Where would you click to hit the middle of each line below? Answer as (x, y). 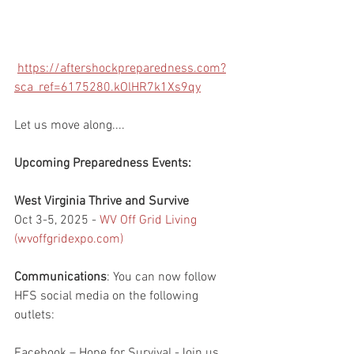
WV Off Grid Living (150, 221)
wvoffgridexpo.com (69, 240)
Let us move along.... (70, 126)
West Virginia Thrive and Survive (102, 202)
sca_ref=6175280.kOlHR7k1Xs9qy (107, 88)
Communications (60, 278)
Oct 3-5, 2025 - (57, 221)
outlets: (34, 316)
